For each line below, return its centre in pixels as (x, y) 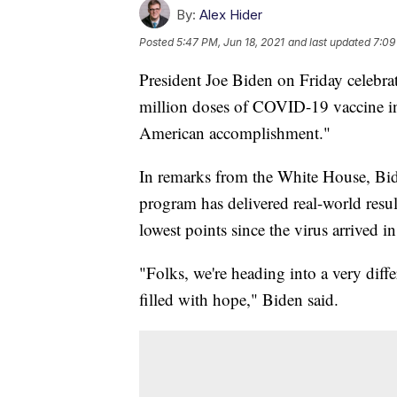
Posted (158, 43)
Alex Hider (231, 15)
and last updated (329, 43)
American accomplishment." (235, 133)
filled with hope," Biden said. (239, 300)
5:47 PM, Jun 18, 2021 (230, 43)
